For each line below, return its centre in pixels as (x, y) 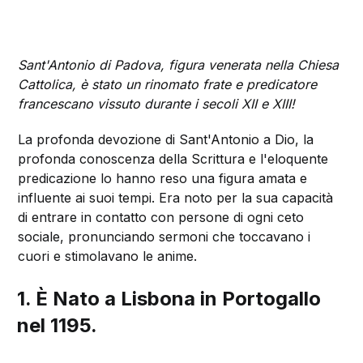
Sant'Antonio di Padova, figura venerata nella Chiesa (179, 64)
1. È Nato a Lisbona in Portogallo (169, 298)
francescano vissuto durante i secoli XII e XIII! (157, 103)
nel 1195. (58, 325)
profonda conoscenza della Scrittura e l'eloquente (173, 158)
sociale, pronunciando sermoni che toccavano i (164, 236)
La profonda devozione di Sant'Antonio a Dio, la (166, 139)
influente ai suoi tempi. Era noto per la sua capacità (176, 197)
